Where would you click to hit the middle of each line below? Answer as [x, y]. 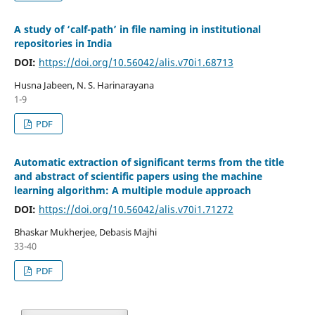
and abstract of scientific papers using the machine [138, 176]
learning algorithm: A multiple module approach [132, 190]
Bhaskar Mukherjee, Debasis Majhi [85, 232]
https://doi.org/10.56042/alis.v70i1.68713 [136, 62]
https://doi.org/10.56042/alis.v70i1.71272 [136, 209]
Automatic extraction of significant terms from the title [149, 162]
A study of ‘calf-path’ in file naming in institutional [137, 29]
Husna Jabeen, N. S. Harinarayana [84, 85]
